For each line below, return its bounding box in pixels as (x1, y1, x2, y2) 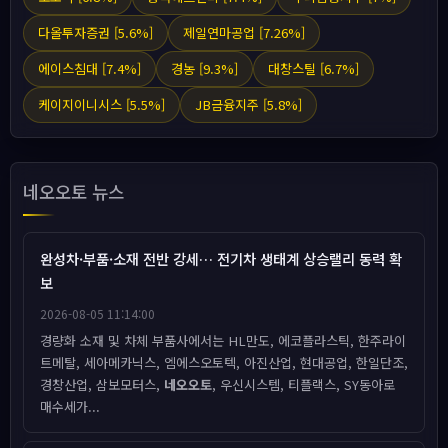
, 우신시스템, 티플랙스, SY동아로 (212, 375, 395, 394)
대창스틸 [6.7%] (268, 59, 359, 78)
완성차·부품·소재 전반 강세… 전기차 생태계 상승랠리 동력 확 (40, 248, 402, 269)
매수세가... (40, 397, 100, 416)
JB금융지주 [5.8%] (195, 95, 302, 114)
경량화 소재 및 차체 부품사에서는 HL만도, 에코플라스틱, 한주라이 (40, 331, 406, 350)
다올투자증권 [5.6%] (38, 23, 153, 42)
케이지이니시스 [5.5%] (38, 95, 165, 114)
